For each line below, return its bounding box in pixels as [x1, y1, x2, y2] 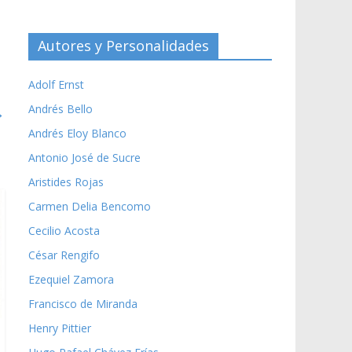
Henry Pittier [28, 320, 91, 335]
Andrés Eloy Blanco [28, 125, 126, 141]
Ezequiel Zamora [28, 271, 114, 287]
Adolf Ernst [28, 76, 84, 92]
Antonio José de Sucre [28, 149, 141, 165]
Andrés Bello [28, 101, 93, 116]
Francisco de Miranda [28, 295, 137, 311]
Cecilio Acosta [28, 222, 100, 238]
